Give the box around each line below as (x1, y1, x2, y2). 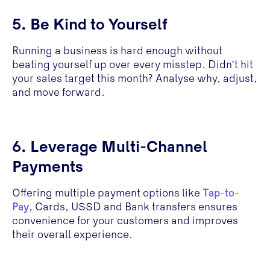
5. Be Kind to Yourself (11, 18, 168, 33)
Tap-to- (202, 189, 239, 199)
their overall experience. (11, 230, 133, 240)
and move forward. (11, 88, 105, 98)
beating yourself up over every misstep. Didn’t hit (11, 60, 253, 71)
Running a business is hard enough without (11, 46, 222, 57)
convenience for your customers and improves (11, 216, 238, 227)
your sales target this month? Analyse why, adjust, (11, 74, 257, 84)
